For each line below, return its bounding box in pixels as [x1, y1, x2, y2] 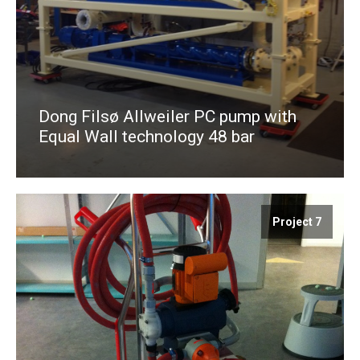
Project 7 [272, 215, 321, 228]
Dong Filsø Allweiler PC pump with [39, 106, 297, 126]
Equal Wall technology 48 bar [39, 126, 255, 146]
